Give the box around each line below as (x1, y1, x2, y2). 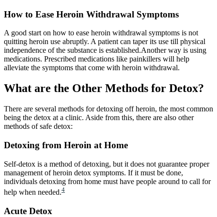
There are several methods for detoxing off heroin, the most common (4, 105, 213, 113)
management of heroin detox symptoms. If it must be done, (4, 168, 183, 177)
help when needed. (4, 187, 62, 196)
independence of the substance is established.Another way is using (4, 46, 206, 55)
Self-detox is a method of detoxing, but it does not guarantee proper (4, 159, 209, 168)
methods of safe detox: (4, 122, 73, 131)
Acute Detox (4, 205, 52, 216)
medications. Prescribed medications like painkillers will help (4, 55, 189, 63)
